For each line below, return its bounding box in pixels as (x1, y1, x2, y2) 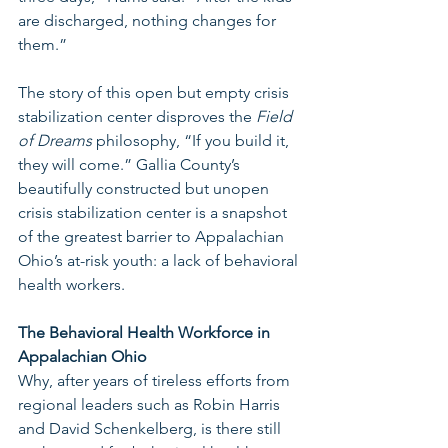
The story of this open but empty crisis (18, 83, 293, 102)
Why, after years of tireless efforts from (18, 371, 294, 390)
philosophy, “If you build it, (96, 131, 293, 150)
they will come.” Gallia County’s (18, 155, 244, 174)
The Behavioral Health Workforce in (18, 323, 274, 342)
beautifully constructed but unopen (18, 179, 273, 198)
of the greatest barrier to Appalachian (18, 227, 288, 246)
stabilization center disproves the (18, 107, 256, 126)
